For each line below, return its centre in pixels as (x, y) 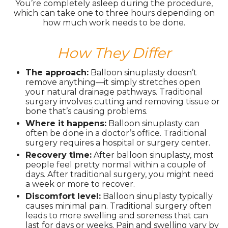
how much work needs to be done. (114, 23)
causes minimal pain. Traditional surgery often (119, 206)
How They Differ (114, 53)
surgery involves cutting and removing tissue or (123, 102)
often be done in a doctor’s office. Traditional (116, 133)
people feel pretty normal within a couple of (116, 165)
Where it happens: (66, 123)
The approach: (57, 73)
